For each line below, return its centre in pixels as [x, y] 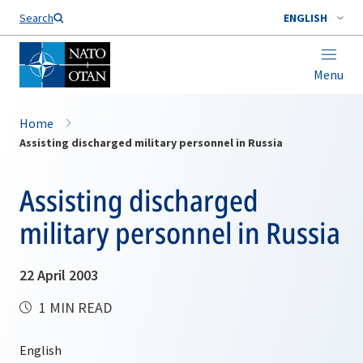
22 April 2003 [59, 275]
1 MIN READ [74, 307]
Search [36, 18]
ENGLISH [305, 18]
